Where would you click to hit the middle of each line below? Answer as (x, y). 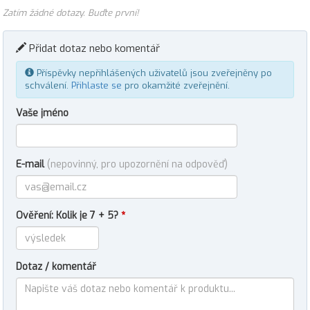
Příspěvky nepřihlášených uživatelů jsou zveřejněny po (153, 73)
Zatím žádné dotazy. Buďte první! (71, 13)
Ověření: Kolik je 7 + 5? (69, 216)
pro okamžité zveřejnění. (176, 85)
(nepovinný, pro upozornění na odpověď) (137, 164)
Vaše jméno (42, 113)
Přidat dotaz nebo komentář (93, 48)
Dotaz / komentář (56, 267)
